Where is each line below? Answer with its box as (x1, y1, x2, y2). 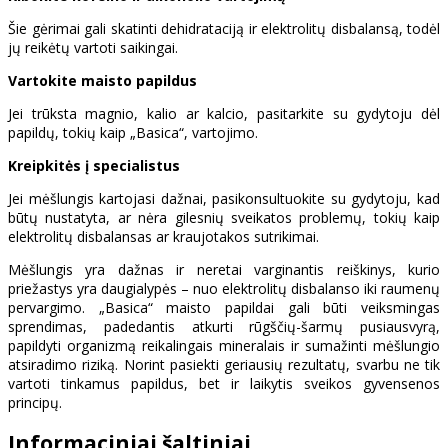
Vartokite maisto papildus (8, 70, 197, 90)
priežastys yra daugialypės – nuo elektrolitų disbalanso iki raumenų (8, 278, 440, 298)
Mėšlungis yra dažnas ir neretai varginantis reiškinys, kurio (8, 259, 440, 279)
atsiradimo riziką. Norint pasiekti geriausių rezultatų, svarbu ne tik (8, 354, 440, 374)
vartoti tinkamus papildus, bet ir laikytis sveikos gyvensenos (8, 373, 440, 393)
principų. (8, 392, 62, 412)
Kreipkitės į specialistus (8, 155, 180, 175)
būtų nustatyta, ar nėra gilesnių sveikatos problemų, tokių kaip (8, 207, 440, 227)
